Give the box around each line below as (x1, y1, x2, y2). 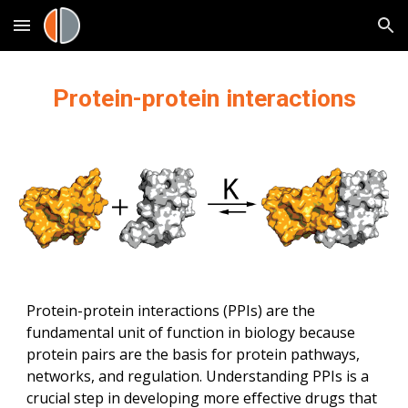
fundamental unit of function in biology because (26, 322, 356, 342)
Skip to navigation (280, 25, 393, 42)
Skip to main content (15, 25, 144, 42)
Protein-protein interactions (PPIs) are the (26, 301, 316, 321)
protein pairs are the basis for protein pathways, (26, 344, 361, 364)
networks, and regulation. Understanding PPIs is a (26, 366, 370, 386)
